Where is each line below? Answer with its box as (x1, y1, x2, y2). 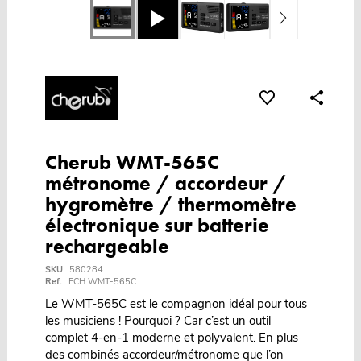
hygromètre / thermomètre (44, 191, 297, 218)
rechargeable (44, 233, 169, 260)
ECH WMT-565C (68, 276, 136, 288)
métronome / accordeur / (44, 170, 287, 197)
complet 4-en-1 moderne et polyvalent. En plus (44, 330, 298, 346)
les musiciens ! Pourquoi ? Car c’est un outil (44, 313, 271, 330)
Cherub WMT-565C (44, 149, 219, 176)
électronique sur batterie (44, 212, 269, 239)
